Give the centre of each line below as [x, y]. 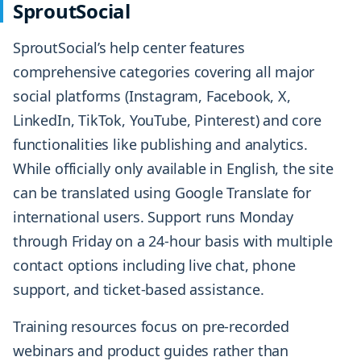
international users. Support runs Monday [153, 217]
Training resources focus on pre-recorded [151, 327]
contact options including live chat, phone [154, 266]
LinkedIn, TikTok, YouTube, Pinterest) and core [167, 120]
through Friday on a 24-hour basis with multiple [173, 241]
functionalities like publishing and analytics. [160, 145]
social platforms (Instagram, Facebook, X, [152, 96]
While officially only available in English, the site [173, 169]
